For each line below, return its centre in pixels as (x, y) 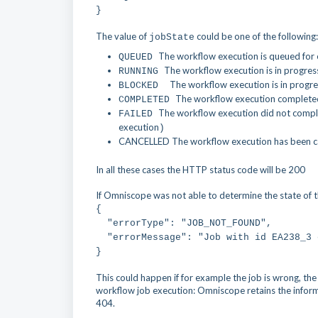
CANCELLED (145, 141)
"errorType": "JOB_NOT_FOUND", (184, 223)
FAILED (138, 114)
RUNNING (141, 71)
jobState (172, 37)
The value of (122, 36)
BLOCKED (144, 86)
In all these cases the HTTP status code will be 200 (201, 170)
